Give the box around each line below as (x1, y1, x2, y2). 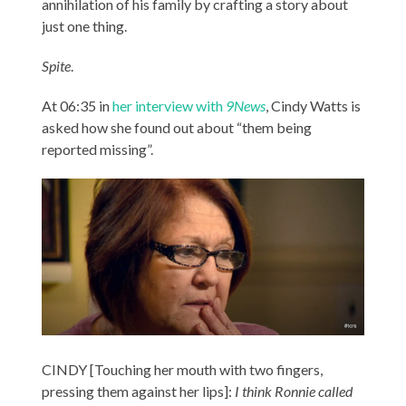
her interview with (112, 96, 227, 114)
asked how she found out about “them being (42, 118, 313, 136)
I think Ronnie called (235, 382, 353, 401)
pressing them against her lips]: (42, 382, 236, 401)
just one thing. (42, 16, 128, 34)
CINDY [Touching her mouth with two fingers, (42, 361, 324, 379)
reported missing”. (42, 140, 154, 158)
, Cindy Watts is (266, 96, 362, 114)
